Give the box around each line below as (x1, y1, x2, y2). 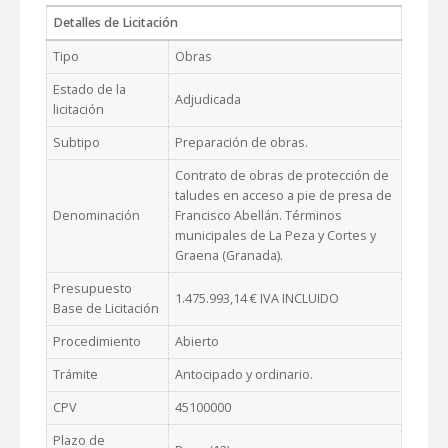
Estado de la (53, 80, 126, 98)
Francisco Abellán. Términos (175, 206, 342, 224)
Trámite (53, 365, 98, 383)
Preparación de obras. (175, 133, 308, 151)
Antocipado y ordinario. (175, 365, 313, 383)
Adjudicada (175, 90, 241, 108)
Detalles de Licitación (53, 13, 178, 31)
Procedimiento (53, 332, 141, 350)
